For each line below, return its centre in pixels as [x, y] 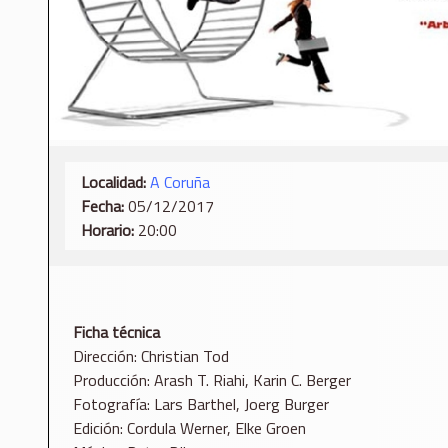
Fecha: [102, 205]
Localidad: [113, 181]
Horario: [107, 229]
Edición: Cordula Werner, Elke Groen [189, 428]
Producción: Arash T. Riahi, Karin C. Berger [212, 380]
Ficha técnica [116, 332]
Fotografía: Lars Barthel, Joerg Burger [201, 404]
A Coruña [180, 181]
